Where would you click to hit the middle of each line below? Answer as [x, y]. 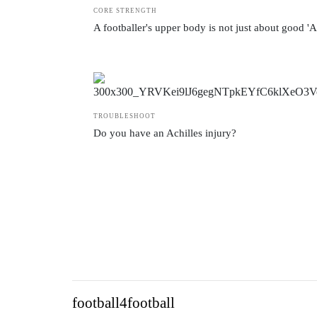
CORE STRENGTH [125, 11]
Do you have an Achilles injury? [165, 133]
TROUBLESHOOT [125, 116]
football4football [123, 303]
